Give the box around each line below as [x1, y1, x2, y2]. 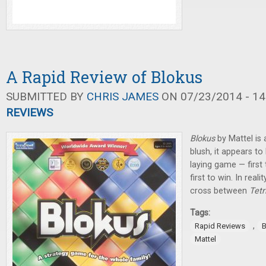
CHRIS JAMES [87, 90, 159, 103]
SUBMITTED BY [6, 90, 87, 103]
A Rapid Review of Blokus [6, 66, 202, 87]
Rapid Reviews [195, 221, 245, 230]
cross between [190, 186, 249, 196]
